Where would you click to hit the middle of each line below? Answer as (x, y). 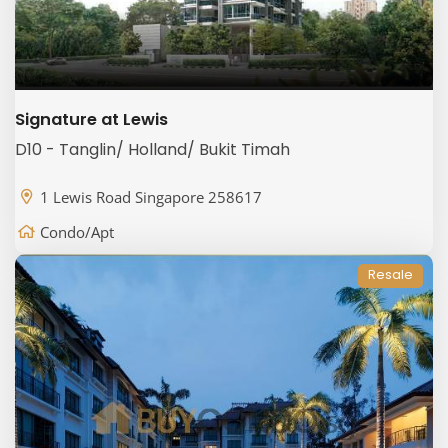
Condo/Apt (77, 232)
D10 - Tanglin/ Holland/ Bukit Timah (152, 150)
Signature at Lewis (91, 119)
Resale (390, 275)
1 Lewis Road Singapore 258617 (151, 197)
